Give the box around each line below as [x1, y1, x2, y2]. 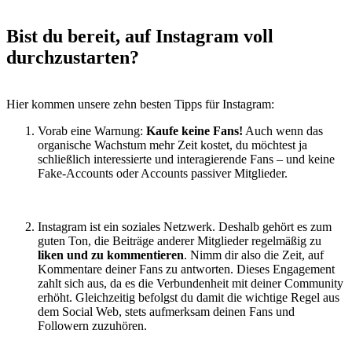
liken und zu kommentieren [38, 248, 184, 262]
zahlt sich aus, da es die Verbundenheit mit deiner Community [38, 277, 343, 291]
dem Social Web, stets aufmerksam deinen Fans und [38, 305, 295, 319]
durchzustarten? [6, 46, 139, 68]
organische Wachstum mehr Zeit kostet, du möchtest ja [38, 138, 307, 152]
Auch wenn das [243, 124, 323, 138]
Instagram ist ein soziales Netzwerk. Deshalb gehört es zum [38, 220, 332, 234]
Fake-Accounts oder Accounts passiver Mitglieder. [38, 167, 288, 181]
